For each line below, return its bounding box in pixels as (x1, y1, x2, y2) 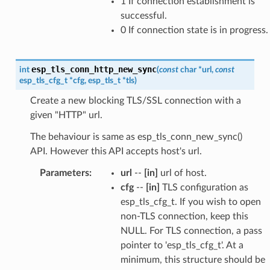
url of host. (157, 168, 207, 178)
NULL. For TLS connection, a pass (120, 225, 262, 236)
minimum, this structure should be (120, 254, 265, 265)
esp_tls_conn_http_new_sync (31, 64, 157, 74)
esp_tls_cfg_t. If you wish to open (120, 196, 261, 207)
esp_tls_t (87, 75, 121, 85)
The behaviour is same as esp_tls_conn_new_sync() (30, 131, 242, 142)
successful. (120, 10, 167, 20)
